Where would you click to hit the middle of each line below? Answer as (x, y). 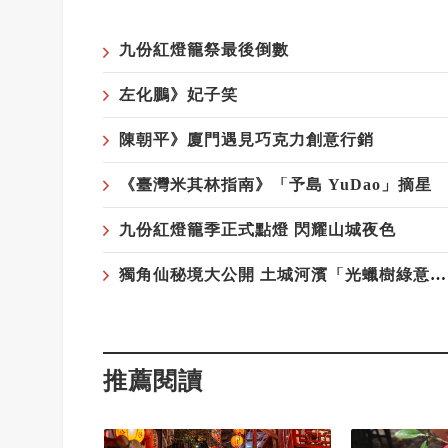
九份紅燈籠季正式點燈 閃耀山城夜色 (257, 230)
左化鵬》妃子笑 (178, 95)
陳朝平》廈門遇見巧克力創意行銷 (246, 140)
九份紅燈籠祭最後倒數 (204, 50)
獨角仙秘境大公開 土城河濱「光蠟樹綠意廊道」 (438, 275)
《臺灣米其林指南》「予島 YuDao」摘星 (275, 185)
